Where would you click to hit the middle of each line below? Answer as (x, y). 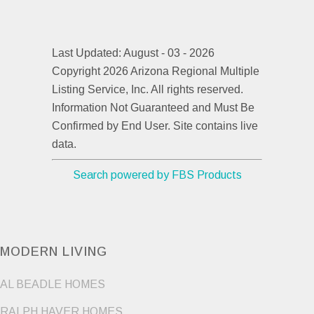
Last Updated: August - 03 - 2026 (133, 53)
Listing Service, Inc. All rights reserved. (148, 90)
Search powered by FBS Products (157, 175)
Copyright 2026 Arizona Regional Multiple (156, 71)
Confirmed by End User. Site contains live (155, 126)
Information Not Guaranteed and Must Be (153, 108)
